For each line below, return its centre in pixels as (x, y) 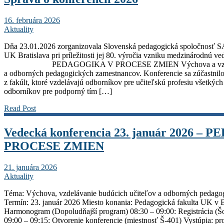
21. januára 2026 (30, 167)
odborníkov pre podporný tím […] (58, 91)
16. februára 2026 (32, 20)
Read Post (20, 108)
